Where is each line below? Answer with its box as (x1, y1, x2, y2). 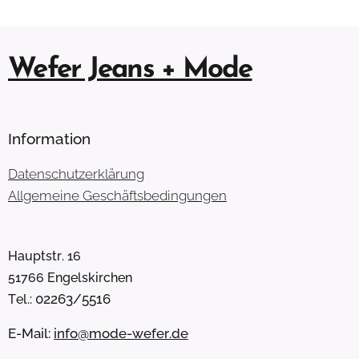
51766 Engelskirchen (8, 270, 132, 285)
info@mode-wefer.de (54, 325, 188, 341)
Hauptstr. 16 (8, 248, 81, 264)
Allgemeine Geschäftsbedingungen (8, 188, 227, 204)
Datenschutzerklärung (8, 166, 144, 182)
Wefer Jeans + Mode (8, 56, 252, 84)
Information (8, 130, 91, 147)
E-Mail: (8, 325, 54, 341)
